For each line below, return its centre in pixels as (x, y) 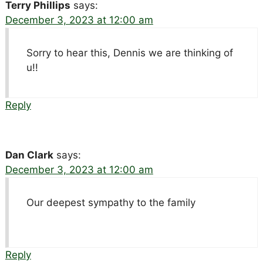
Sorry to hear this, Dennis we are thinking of (129, 53)
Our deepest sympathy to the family (111, 202)
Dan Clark (29, 155)
